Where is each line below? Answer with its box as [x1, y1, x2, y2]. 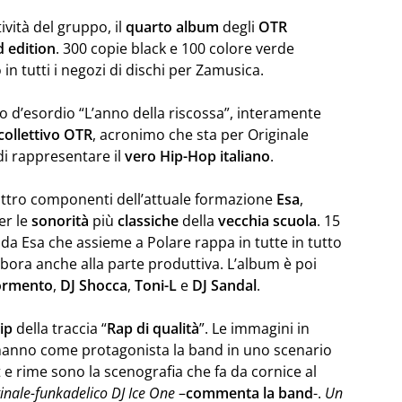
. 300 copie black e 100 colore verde [56, 39, 294, 58]
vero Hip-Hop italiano [125, 146, 270, 166]
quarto [126, 17, 172, 37]
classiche [118, 211, 179, 231]
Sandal [211, 275, 257, 295]
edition [8, 39, 56, 58]
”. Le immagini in [199, 319, 310, 338]
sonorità [31, 211, 89, 231]
